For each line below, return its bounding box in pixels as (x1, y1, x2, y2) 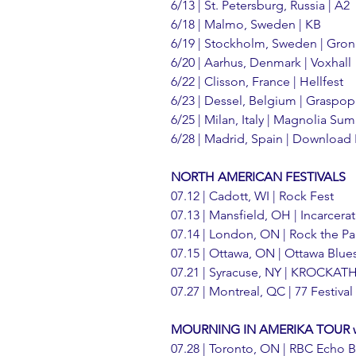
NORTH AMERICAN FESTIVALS (171, 168, 346, 184)
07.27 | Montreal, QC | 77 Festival (171, 283, 353, 299)
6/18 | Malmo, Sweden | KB (171, 16, 321, 32)
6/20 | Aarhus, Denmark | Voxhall (171, 54, 351, 70)
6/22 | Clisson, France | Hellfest (171, 73, 343, 89)
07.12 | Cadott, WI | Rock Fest (171, 188, 334, 203)
